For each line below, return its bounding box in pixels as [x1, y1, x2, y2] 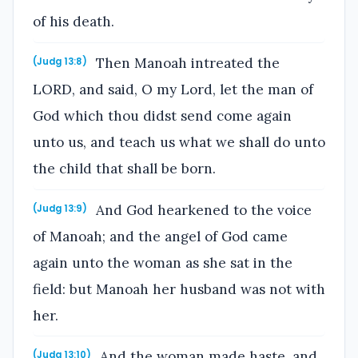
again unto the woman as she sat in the [33, 253, 292, 272]
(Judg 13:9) [33, 201, 87, 215]
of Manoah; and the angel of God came [33, 227, 288, 245]
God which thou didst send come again [33, 106, 292, 125]
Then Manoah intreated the [92, 54, 280, 72]
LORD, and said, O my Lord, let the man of [33, 80, 313, 98]
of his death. [33, 13, 114, 31]
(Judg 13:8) [33, 54, 87, 68]
